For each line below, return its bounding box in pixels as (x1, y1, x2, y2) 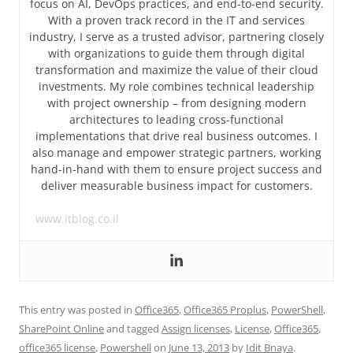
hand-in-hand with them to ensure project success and (31, 162, 322, 176)
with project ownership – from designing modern (46, 95, 307, 110)
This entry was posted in (19, 303, 135, 317)
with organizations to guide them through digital (48, 46, 305, 61)
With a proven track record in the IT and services (48, 13, 305, 28)
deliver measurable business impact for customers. (40, 178, 313, 193)
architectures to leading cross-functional (69, 112, 284, 127)
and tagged (104, 321, 162, 336)
